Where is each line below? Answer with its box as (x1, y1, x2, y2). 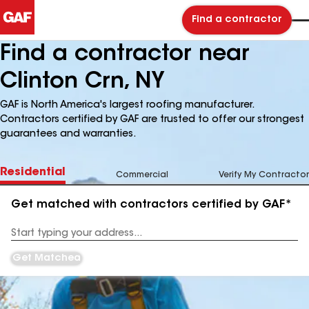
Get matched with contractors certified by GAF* (11, 199, 292, 210)
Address (11, 234, 46, 243)
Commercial (116, 171, 168, 179)
